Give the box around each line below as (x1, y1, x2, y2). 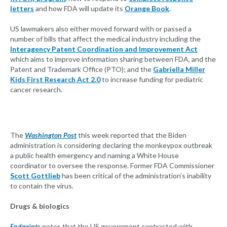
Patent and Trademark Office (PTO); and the (10, 65, 153, 74)
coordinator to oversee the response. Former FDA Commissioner (10, 161, 214, 170)
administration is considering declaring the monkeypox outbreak (10, 141, 212, 150)
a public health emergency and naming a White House (10, 151, 179, 160)
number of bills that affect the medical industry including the (10, 34, 201, 44)
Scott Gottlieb (10, 171, 60, 180)
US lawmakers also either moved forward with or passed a (10, 24, 192, 33)
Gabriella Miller (153, 65, 205, 74)
